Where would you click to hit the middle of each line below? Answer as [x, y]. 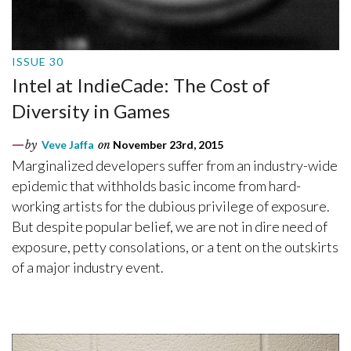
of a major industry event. [88, 268]
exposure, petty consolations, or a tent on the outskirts [175, 247]
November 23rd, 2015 [167, 145]
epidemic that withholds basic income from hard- [156, 186]
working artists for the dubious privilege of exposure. [171, 206]
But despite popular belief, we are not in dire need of [170, 227]
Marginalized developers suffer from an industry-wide [175, 166]
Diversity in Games [91, 111]
